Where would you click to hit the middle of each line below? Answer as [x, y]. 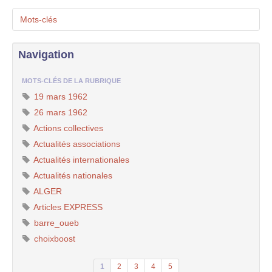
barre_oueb [55, 223]
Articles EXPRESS [67, 207]
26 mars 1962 [59, 112]
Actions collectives [67, 128]
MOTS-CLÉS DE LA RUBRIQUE [71, 81]
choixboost [53, 239]
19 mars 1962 [59, 97]
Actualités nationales [72, 175]
